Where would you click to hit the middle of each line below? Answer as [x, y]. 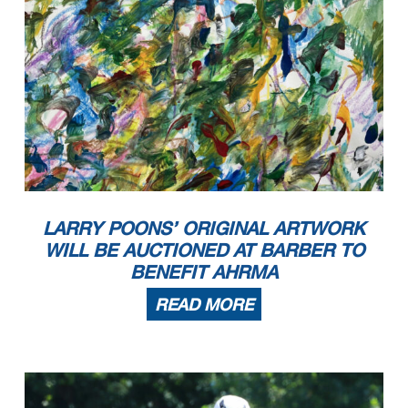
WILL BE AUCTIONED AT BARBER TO [204, 249]
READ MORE [204, 304]
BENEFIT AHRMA [204, 271]
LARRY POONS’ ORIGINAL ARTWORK [204, 227]
